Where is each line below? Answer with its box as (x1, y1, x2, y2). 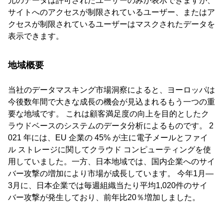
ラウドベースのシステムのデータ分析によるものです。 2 (8, 121, 214, 130)
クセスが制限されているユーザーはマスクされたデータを (8, 20, 215, 29)
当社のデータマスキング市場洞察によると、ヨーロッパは (8, 86, 215, 95)
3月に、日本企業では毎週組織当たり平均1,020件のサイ (8, 181, 208, 190)
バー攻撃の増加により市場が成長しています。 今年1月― (8, 169, 214, 178)
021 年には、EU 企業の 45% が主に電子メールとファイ (8, 133, 208, 142)
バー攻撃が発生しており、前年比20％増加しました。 (8, 193, 200, 202)
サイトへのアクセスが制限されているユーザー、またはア (8, 8, 215, 17)
